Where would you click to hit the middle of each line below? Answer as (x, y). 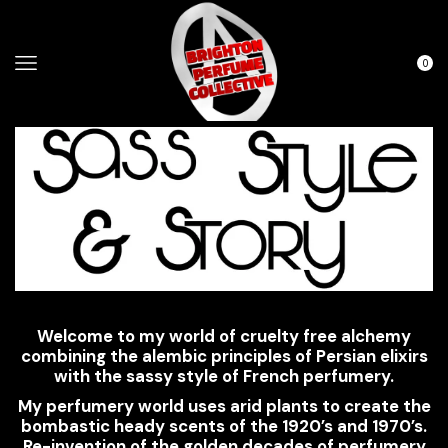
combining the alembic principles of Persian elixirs (224, 356)
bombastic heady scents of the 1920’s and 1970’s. (224, 425)
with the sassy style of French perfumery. (224, 376)
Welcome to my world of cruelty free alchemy (224, 336)
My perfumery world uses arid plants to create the (224, 405)
